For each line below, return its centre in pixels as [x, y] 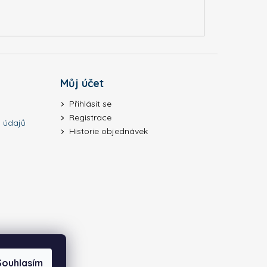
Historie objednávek [108, 131]
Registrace [90, 118]
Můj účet [82, 83]
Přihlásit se [90, 104]
